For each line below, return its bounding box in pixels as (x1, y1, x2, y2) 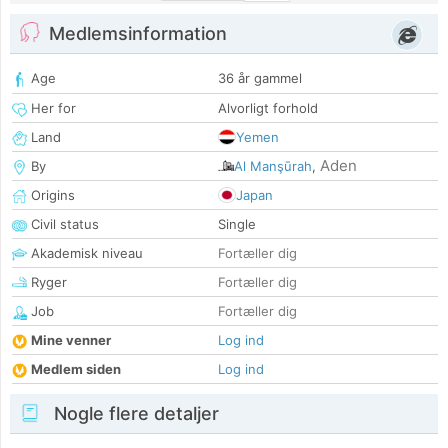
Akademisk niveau (27, 245, 143, 262)
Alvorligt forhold (218, 100, 318, 117)
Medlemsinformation (49, 23, 227, 45)
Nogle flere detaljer (49, 403, 219, 425)
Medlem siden (31, 361, 121, 378)
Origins (27, 187, 75, 204)
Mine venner (31, 332, 111, 349)
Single (218, 216, 256, 233)
